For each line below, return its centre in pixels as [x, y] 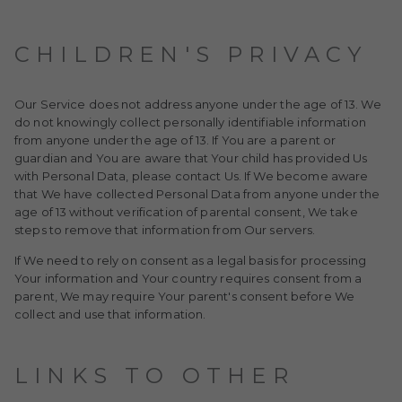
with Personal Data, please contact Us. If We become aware [192, 176]
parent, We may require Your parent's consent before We [185, 296]
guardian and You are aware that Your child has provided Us [191, 158]
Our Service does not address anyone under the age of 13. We [198, 104]
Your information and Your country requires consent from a [188, 278]
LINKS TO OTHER [154, 376]
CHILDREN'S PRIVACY [191, 54]
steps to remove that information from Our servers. [165, 230]
